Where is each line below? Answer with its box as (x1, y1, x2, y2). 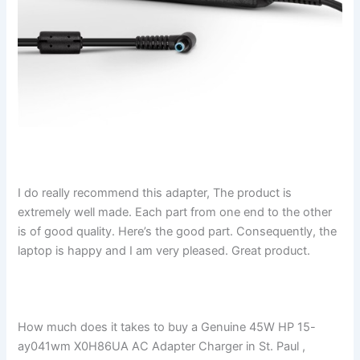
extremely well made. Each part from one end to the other (18, 205, 333, 220)
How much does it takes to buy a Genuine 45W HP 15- (18, 320, 317, 335)
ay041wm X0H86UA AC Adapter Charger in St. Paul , (18, 339, 306, 354)
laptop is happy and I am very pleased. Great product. (18, 243, 311, 259)
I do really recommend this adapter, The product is (18, 186, 292, 201)
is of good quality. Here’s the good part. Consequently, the (18, 224, 337, 239)
